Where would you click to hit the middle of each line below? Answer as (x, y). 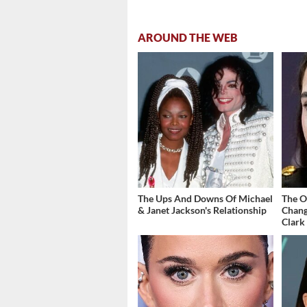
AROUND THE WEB (188, 38)
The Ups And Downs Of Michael (205, 199)
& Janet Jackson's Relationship (202, 210)
